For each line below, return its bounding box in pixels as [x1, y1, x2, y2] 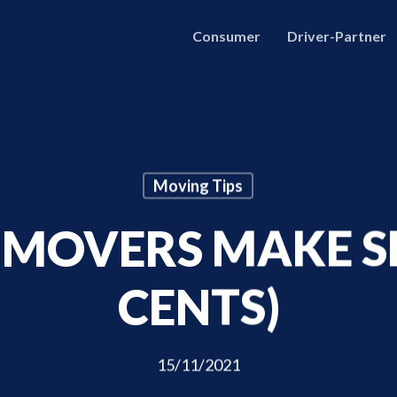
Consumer [192, 27, 261, 44]
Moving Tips [153, 175, 243, 196]
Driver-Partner [287, 27, 386, 44]
